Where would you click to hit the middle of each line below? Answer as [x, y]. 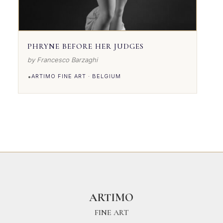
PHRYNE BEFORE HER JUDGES [86, 46]
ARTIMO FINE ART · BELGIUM [76, 76]
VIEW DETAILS [63, 82]
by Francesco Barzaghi [63, 59]
